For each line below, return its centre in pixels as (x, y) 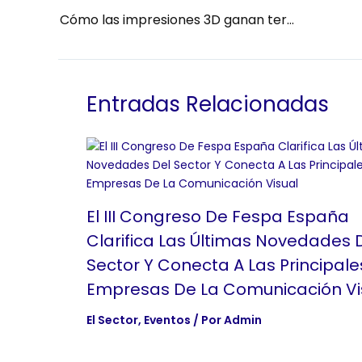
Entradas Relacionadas (208, 104)
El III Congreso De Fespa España (218, 216)
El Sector (112, 320)
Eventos (167, 320)
